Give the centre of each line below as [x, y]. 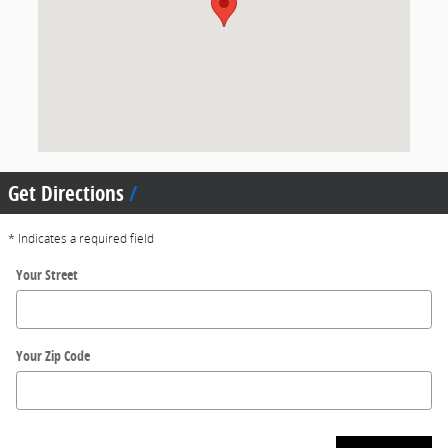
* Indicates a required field [81, 238]
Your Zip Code [53, 355]
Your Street [47, 274]
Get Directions [68, 192]
